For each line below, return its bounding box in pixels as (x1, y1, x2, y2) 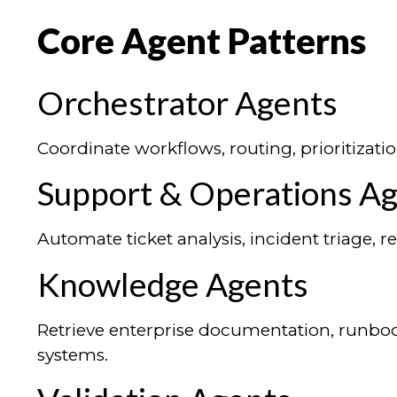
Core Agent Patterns (37, 19, 366, 62)
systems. (37, 344, 108, 365)
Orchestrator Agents (37, 82, 338, 122)
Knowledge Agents (37, 263, 308, 304)
